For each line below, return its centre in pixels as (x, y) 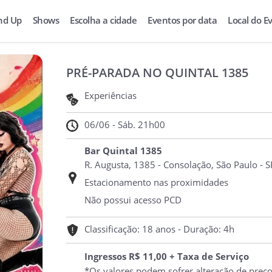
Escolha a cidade (103, 20)
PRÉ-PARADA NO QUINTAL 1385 (157, 73)
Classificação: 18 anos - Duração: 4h (159, 229)
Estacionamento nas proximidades (156, 182)
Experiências (110, 95)
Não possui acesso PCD (133, 200)
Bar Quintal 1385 (123, 151)
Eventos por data (182, 20)
